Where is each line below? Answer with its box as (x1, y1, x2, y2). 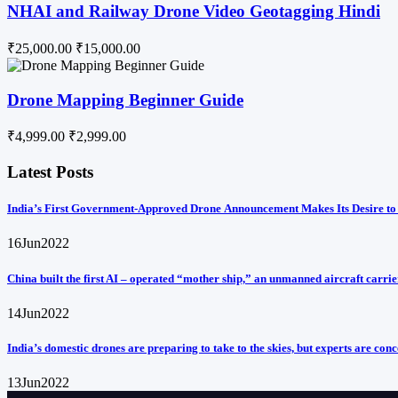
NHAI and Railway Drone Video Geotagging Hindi (7, 2, 380, 21)
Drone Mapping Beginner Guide (7, 90, 243, 109)
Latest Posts (7, 163, 93, 182)
